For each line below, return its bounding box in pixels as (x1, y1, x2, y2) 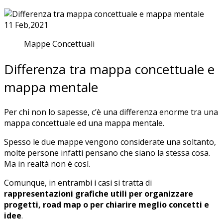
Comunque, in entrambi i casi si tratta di (4, 177, 152, 189)
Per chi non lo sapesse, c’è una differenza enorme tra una (4, 107, 218, 118)
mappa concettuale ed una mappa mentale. (4, 117, 164, 129)
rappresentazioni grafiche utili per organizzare (4, 188, 193, 200)
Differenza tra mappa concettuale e (4, 60, 215, 78)
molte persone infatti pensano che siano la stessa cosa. (4, 147, 210, 159)
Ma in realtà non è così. (4, 158, 92, 170)
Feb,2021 (13, 19, 48, 31)
